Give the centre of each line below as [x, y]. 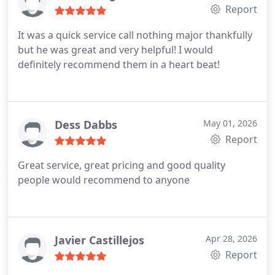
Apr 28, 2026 [231, 238]
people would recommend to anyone [104, 180]
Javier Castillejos [99, 240]
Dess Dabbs [86, 125]
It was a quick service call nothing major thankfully [135, 35]
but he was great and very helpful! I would [115, 50]
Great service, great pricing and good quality [122, 165]
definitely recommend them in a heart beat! [119, 64]
